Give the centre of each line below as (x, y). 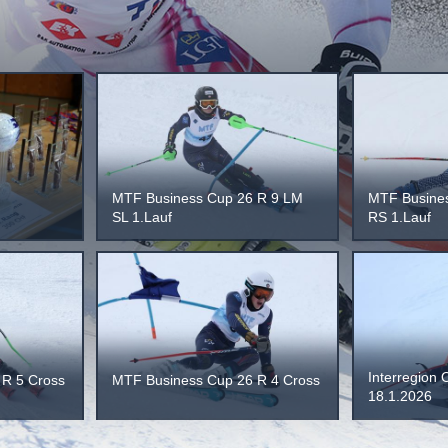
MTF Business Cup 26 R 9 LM (208, 198)
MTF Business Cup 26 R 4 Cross (216, 380)
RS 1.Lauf (399, 217)
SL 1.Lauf (142, 217)
